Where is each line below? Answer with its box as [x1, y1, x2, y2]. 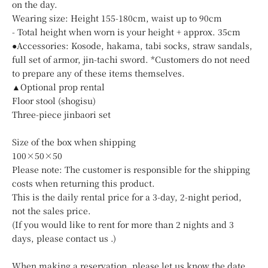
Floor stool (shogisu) [12, 94, 96, 106]
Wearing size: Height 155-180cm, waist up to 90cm [12, 11, 222, 24]
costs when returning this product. [12, 176, 155, 189]
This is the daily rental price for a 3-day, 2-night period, [12, 190, 242, 203]
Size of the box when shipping [12, 135, 136, 148]
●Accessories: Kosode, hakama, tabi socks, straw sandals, [12, 39, 252, 51]
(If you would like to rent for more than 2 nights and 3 [12, 218, 234, 230]
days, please [12, 232, 66, 244]
